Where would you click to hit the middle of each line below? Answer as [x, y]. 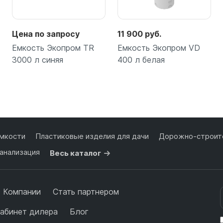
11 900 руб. [139, 34]
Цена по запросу [46, 34]
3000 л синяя [38, 60]
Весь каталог [75, 153]
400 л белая [141, 60]
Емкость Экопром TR [53, 48]
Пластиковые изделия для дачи [92, 136]
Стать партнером [86, 192]
